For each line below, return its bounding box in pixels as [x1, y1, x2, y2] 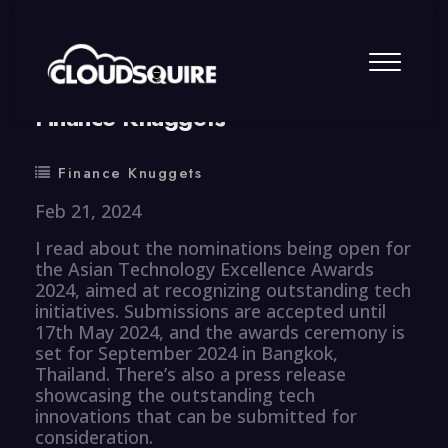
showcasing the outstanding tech [35, 382, 315, 407]
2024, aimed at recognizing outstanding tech [35, 277, 411, 302]
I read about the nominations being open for [35, 235, 411, 260]
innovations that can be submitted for [35, 403, 357, 428]
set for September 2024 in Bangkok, [35, 340, 338, 365]
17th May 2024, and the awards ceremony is [35, 319, 405, 344]
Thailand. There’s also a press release [35, 361, 346, 386]
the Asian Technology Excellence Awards [35, 256, 374, 281]
